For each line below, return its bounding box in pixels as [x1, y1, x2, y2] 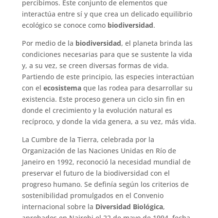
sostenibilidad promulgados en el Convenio [21, 190, 163, 200]
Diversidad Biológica [95, 201, 163, 211]
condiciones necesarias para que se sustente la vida [21, 49, 192, 59]
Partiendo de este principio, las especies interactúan [21, 72, 194, 81]
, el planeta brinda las [121, 38, 193, 48]
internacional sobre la [21, 201, 95, 211]
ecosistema [43, 83, 81, 92]
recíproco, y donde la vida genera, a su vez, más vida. [21, 116, 196, 126]
